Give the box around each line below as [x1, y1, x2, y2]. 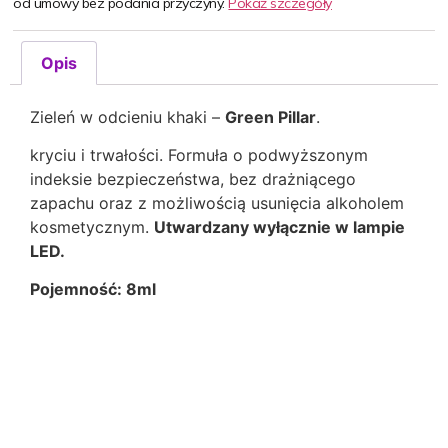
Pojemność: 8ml [30, 279, 156, 300]
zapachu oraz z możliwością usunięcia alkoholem [30, 192, 404, 213]
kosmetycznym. [30, 216, 154, 237]
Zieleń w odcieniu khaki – [30, 106, 225, 127]
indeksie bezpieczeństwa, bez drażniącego [30, 168, 356, 189]
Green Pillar [225, 106, 316, 127]
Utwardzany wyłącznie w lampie [154, 216, 405, 237]
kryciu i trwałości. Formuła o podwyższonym [30, 144, 368, 165]
